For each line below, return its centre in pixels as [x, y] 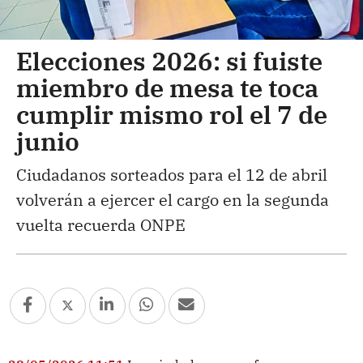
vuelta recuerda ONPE [101, 224]
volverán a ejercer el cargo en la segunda [173, 199]
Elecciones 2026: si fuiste [169, 60]
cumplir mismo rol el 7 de [172, 114]
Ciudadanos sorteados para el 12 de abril [172, 174]
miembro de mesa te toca [167, 87]
